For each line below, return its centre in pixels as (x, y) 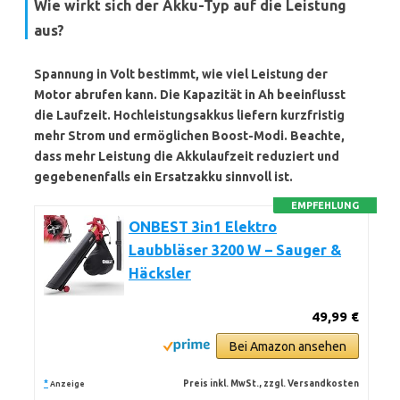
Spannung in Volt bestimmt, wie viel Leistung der (181, 74)
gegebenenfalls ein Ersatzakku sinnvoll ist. (163, 177)
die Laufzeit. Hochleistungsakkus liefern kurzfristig (189, 115)
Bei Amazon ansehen (287, 346)
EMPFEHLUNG (325, 205)
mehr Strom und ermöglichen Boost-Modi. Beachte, (189, 136)
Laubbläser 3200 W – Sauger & (235, 250)
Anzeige (67, 384)
